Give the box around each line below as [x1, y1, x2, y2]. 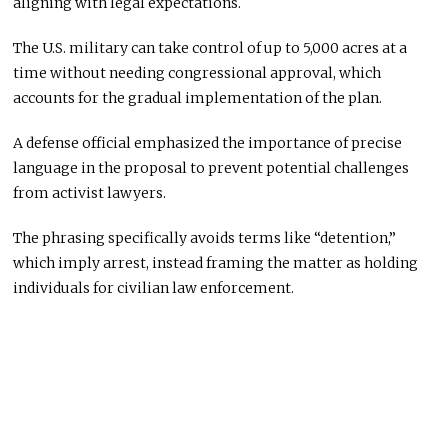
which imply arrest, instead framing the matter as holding [13, 254, 419, 273]
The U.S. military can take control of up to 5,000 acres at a [13, 39, 408, 58]
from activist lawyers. [13, 184, 167, 203]
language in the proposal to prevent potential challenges [13, 159, 410, 178]
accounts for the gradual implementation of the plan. [13, 89, 383, 108]
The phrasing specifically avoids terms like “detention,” [13, 229, 397, 248]
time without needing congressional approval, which [13, 64, 382, 83]
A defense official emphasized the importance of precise [13, 134, 403, 153]
